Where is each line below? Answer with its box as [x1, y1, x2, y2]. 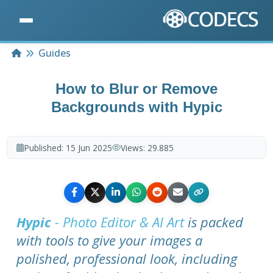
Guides [38, 46, 71, 60]
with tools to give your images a [16, 230, 203, 249]
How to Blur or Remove [55, 80, 218, 97]
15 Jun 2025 [65, 141, 112, 154]
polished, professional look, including [16, 249, 238, 268]
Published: [24, 141, 66, 154]
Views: [120, 141, 147, 154]
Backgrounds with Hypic [51, 99, 222, 116]
